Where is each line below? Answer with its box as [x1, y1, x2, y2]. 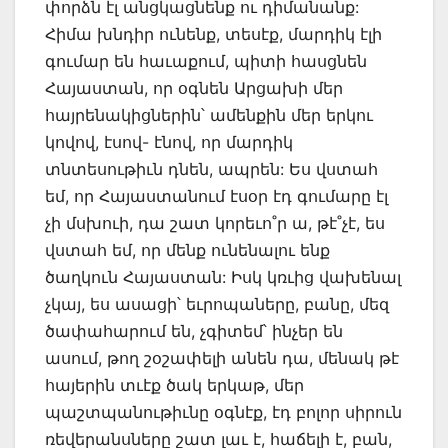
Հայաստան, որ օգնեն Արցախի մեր [45, 77, 343, 98]
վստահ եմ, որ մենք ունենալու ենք [45, 239, 330, 260]
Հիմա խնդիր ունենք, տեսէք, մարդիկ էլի [45, 23, 382, 44]
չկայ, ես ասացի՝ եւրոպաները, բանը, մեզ [45, 293, 389, 314]
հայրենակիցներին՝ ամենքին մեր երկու [45, 104, 373, 125]
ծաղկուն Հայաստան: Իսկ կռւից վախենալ [45, 266, 401, 287]
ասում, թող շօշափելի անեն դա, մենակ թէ [45, 347, 399, 368]
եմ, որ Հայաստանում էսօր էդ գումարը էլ [45, 185, 388, 206]
